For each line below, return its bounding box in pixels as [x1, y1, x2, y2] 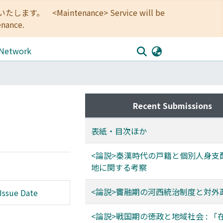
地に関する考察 [91, 161, 147, 173]
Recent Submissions [132, 100, 212, 111]
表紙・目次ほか [91, 125, 147, 137]
